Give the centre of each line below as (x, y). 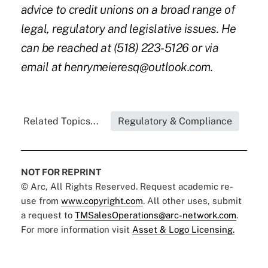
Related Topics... (61, 121)
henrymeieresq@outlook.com (137, 67)
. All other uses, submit (192, 201)
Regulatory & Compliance (175, 121)
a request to (48, 215)
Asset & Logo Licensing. (183, 230)
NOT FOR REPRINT (61, 172)
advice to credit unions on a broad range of (128, 10)
